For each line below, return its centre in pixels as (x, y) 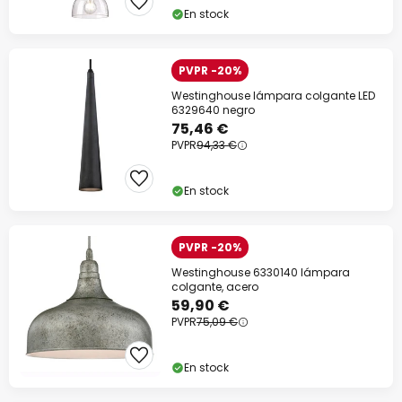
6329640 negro (213, 110)
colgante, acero (215, 287)
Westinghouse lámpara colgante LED (273, 96)
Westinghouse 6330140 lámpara (261, 272)
